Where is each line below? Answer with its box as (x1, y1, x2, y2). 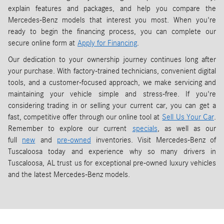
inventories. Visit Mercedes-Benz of (90, 135, 216, 144)
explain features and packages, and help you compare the (8, 3, 216, 13)
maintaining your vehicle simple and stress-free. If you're (8, 89, 216, 98)
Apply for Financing (77, 38, 137, 47)
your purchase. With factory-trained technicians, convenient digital (8, 66, 216, 75)
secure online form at (8, 38, 77, 47)
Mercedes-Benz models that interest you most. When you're (8, 15, 216, 24)
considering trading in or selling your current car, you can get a (8, 100, 216, 110)
